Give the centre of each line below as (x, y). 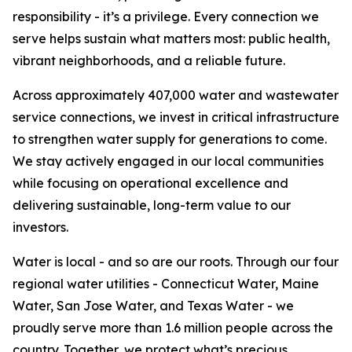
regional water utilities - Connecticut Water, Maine (166, 284)
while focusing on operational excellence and (150, 183)
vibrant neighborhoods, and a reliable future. (149, 60)
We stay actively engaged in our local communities (168, 161)
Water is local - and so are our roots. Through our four (176, 262)
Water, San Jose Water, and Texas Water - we (153, 306)
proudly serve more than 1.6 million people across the (173, 328)
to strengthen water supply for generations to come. (170, 139)
